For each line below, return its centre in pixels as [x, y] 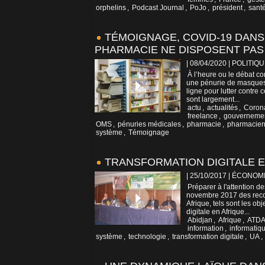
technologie [147, 237]
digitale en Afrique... [218, 212]
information [206, 229]
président [227, 8]
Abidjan [200, 220]
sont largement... [213, 100]
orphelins [111, 8]
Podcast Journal [158, 8]
